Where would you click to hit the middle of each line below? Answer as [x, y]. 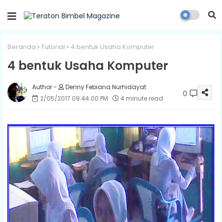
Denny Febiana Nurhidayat [105, 87]
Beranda [22, 47]
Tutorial [53, 47]
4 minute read [142, 98]
